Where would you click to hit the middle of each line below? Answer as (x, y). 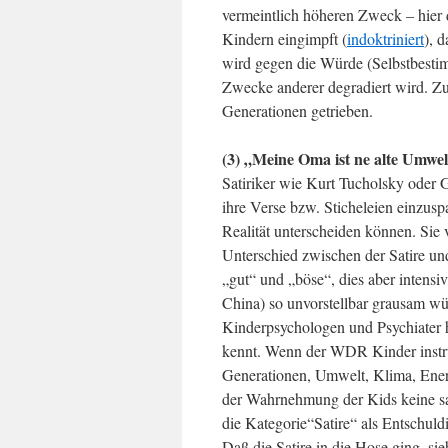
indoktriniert (385, 38)
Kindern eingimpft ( (284, 38)
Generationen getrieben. (297, 110)
